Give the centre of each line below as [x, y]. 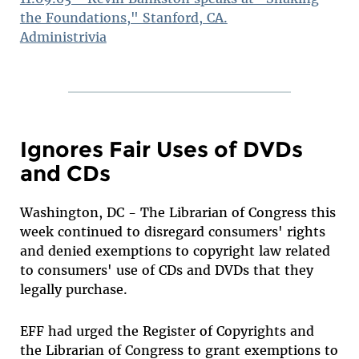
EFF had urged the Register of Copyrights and [167, 331]
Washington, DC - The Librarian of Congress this [177, 212]
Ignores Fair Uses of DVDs [161, 149]
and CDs [65, 173]
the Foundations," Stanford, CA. [123, 18]
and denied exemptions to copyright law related [175, 250]
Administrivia [63, 37]
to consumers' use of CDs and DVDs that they [166, 270]
